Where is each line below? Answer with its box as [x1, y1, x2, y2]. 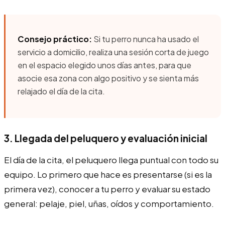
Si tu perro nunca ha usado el [92, 33, 199, 44]
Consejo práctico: [18, 33, 92, 44]
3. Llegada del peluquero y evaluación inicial [4, 132, 207, 144]
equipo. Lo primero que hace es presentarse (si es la [4, 168, 212, 180]
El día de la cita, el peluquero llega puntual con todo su [4, 154, 218, 165]
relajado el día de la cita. [18, 85, 105, 96]
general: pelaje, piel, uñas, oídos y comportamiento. [4, 197, 214, 209]
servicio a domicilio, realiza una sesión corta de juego [18, 46, 209, 57]
